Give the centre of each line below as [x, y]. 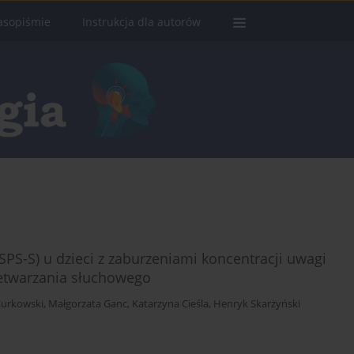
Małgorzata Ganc [88, 304]
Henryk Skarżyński [257, 304]
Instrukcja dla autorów [141, 22]
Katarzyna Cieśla [170, 304]
